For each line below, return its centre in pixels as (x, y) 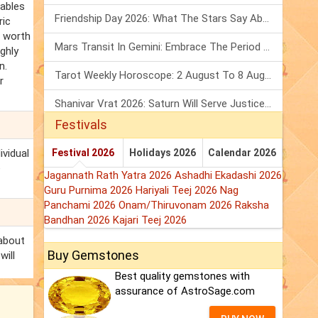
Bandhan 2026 (78, 220)
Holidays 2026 (163, 153)
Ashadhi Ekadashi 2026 (228, 176)
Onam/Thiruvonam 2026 (177, 205)
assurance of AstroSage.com (185, 291)
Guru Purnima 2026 (90, 191)
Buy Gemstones (93, 256)
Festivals (81, 125)
